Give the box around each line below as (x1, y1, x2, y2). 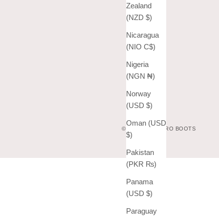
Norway (126, 89, 151, 98)
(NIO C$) (143, 42, 155, 51)
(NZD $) (145, 13, 152, 22)
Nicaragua (126, 30, 159, 39)
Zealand (126, 1, 152, 10)
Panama (126, 177, 153, 186)
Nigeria (126, 60, 149, 68)
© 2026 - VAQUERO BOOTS (122, 125, 196, 131)
